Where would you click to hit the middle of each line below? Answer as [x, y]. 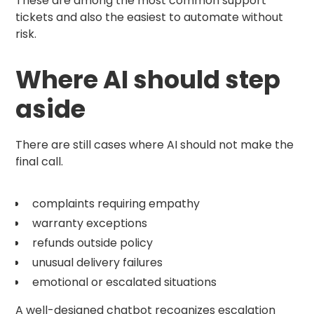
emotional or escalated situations [125, 282]
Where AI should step [148, 80]
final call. [40, 162]
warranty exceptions [90, 224]
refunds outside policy [93, 243]
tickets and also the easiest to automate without [150, 18]
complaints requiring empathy [116, 204]
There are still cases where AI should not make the [155, 145]
